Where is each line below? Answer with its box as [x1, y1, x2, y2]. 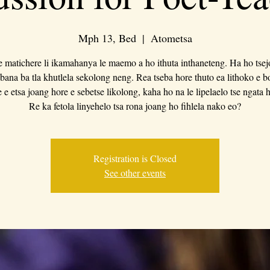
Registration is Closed [93, 151, 177, 165]
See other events [104, 166, 166, 179]
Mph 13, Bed [78, 30, 136, 45]
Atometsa [150, 30, 192, 45]
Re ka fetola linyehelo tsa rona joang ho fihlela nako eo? [29, 99, 241, 112]
